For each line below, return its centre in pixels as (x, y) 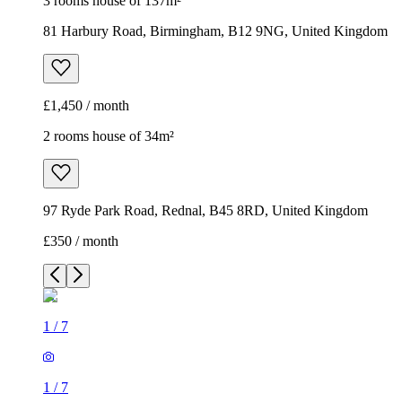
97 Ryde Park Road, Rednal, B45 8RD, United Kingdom (205, 211)
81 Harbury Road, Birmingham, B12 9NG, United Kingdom (215, 31)
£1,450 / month (86, 106)
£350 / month (81, 241)
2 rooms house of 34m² (109, 136)
